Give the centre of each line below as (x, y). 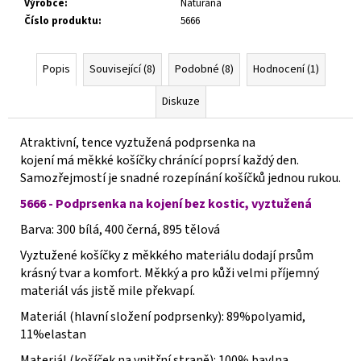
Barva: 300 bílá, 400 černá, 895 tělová (120, 229)
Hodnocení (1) (286, 69)
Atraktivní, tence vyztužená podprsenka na (138, 142)
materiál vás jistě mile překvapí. (108, 290)
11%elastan (53, 334)
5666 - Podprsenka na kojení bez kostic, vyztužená (166, 203)
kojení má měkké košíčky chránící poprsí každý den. (160, 160)
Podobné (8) (204, 69)
